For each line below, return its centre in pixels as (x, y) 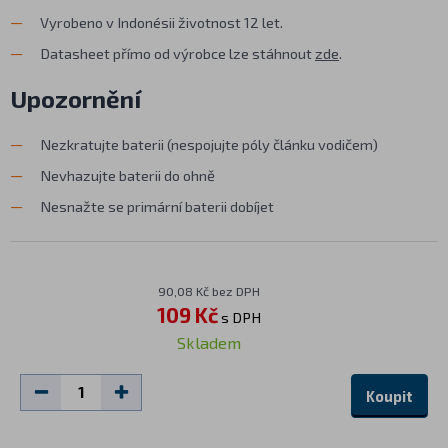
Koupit (389, 396)
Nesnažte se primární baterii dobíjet (157, 206)
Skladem (209, 342)
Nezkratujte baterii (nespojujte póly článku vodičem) (209, 144)
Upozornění (75, 99)
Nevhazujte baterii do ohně (127, 175)
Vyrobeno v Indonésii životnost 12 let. (161, 22)
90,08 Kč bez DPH (209, 291)
